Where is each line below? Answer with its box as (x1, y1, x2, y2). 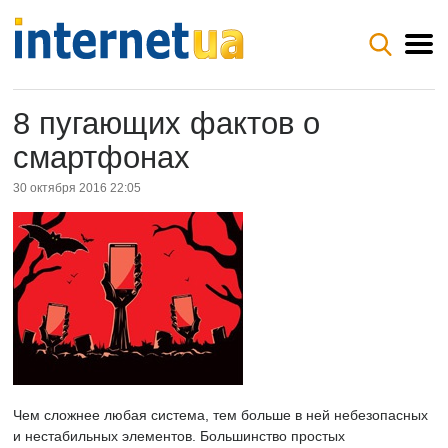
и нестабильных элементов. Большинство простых (13, 428, 345, 444)
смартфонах (13, 140, 190, 175)
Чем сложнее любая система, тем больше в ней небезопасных (13, 407, 428, 423)
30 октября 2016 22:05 (13, 181, 141, 195)
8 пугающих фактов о (13, 106, 320, 141)
